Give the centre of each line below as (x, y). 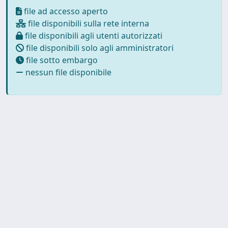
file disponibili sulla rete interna (88, 23)
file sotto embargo (61, 60)
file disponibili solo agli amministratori (99, 48)
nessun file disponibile (67, 72)
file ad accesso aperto (65, 11)
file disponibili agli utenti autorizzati (93, 35)
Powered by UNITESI (46, 214)
